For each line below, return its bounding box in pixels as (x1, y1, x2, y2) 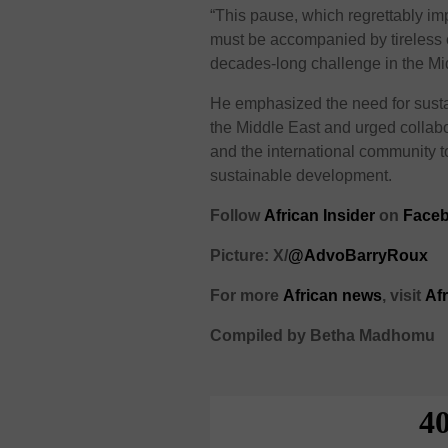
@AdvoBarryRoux (288, 246, 429, 264)
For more (210, 286, 280, 304)
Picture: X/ (210, 246, 289, 264)
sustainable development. (210, 166, 393, 184)
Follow (210, 206, 265, 224)
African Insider (264, 206, 376, 224)
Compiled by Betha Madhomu (210, 326, 436, 344)
